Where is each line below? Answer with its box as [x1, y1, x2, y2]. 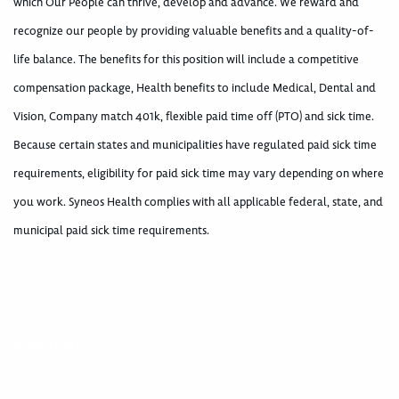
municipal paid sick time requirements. [13, 223, 209, 238]
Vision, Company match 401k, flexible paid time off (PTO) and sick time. [13, 109, 374, 124]
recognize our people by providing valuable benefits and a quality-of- [13, 23, 374, 38]
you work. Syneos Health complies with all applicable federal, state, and [13, 194, 383, 209]
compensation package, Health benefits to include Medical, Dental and [13, 80, 376, 95]
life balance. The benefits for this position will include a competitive [13, 52, 359, 67]
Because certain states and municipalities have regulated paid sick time [13, 137, 377, 152]
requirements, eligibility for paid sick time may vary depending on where [13, 166, 384, 181]
